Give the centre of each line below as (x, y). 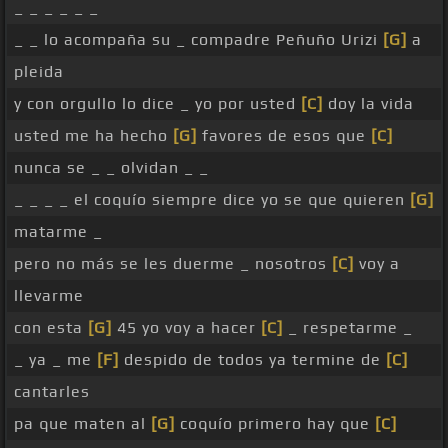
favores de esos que (284, 136)
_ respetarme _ (348, 328)
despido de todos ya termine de (252, 360)
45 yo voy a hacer (186, 328)
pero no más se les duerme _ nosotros (173, 264)
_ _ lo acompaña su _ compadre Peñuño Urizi (198, 40)
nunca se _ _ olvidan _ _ (111, 168)
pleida (39, 72)
